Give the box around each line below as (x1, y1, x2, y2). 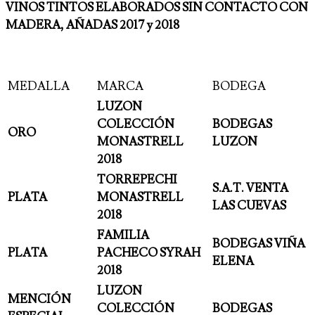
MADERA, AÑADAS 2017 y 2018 (6, 18, 179, 34)
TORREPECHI (97, 172, 177, 188)
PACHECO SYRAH (97, 245, 200, 262)
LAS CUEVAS (212, 198, 286, 214)
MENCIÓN (8, 292, 71, 308)
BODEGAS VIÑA (212, 236, 305, 252)
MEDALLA (8, 79, 70, 95)
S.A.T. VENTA (212, 181, 288, 197)
